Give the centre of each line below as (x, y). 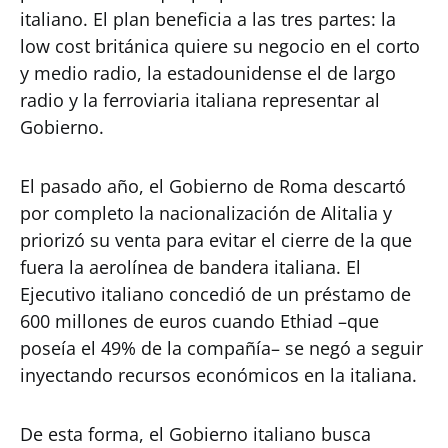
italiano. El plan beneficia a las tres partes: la (208, 19)
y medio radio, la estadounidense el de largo (208, 73)
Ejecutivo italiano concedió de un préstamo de (215, 294)
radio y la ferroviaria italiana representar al (200, 100)
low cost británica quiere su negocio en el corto (220, 46)
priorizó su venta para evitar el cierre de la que (216, 240)
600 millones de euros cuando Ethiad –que (199, 321)
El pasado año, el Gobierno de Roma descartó (213, 186)
